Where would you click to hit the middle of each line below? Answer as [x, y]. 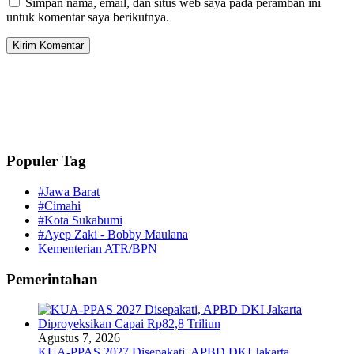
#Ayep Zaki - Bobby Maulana [113, 234]
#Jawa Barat [69, 191]
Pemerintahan [52, 279]
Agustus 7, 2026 [79, 338]
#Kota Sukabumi [80, 220]
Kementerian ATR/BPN [98, 248]
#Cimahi [59, 205]
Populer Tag [46, 161]
